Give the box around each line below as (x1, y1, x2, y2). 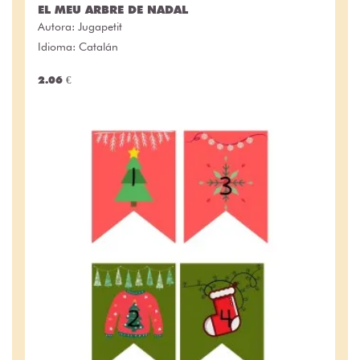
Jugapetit (78, 19, 122, 33)
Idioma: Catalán (38, 39, 118, 53)
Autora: (38, 19, 78, 33)
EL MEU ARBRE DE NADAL (38, 2, 188, 16)
